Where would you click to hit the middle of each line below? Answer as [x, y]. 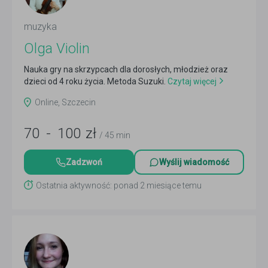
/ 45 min [115, 135]
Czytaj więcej [191, 81]
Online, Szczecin [65, 102]
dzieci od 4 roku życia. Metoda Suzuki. [95, 81]
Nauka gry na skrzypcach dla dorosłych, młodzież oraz [126, 69]
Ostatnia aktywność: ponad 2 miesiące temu [119, 185]
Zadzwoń [84, 162]
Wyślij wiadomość [194, 162]
